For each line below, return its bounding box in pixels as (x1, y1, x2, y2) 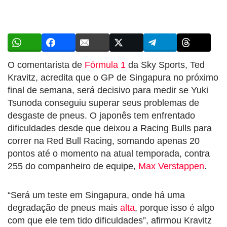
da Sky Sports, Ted (126, 59, 205, 70)
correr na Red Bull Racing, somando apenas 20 (8, 135, 200, 146)
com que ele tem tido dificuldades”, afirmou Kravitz (8, 215, 212, 225)
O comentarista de (8, 59, 85, 70)
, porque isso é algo (135, 202, 214, 213)
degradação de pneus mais (8, 202, 120, 213)
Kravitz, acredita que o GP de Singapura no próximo (8, 72, 218, 83)
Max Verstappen (138, 161, 204, 171)
